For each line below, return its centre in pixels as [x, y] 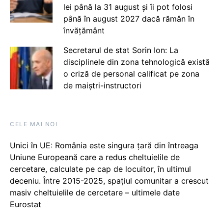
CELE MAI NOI [34, 124]
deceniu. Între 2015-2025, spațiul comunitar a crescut [109, 180]
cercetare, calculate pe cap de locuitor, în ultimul [100, 169]
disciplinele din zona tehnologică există [136, 62]
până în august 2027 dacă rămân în [129, 18]
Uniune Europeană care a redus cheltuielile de [95, 157]
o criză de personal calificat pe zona [131, 73]
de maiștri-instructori [102, 85]
